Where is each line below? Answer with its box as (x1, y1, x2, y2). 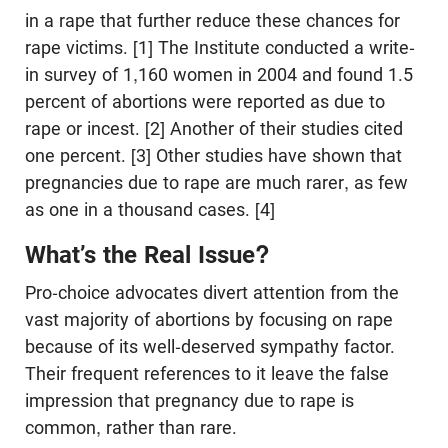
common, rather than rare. (25, 416, 237, 438)
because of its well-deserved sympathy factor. (25, 335, 395, 357)
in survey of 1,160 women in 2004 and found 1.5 (25, 63, 413, 85)
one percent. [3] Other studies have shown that (25, 144, 402, 166)
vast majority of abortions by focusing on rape (25, 308, 393, 330)
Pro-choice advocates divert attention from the (25, 281, 399, 303)
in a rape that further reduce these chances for (25, 9, 400, 31)
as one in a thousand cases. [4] (25, 198, 275, 220)
